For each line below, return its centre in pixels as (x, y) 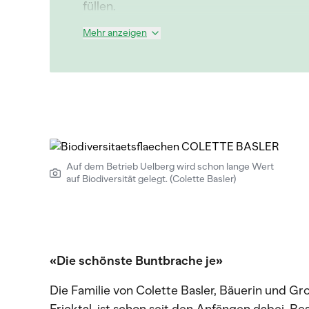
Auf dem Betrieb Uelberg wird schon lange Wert (170, 167)
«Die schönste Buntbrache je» (136, 261)
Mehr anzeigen (115, 33)
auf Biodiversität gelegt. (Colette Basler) (151, 179)
